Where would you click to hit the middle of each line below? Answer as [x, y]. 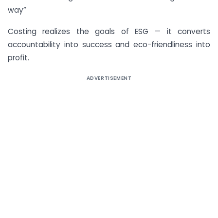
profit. [18, 58]
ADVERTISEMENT [109, 78]
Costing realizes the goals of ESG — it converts [109, 32]
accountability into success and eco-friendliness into [109, 45]
